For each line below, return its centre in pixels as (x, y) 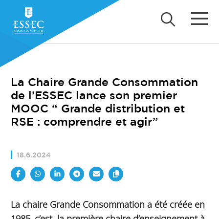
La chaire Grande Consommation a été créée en (108, 204)
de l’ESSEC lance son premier (94, 95)
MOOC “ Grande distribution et (98, 108)
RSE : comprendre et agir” (85, 121)
